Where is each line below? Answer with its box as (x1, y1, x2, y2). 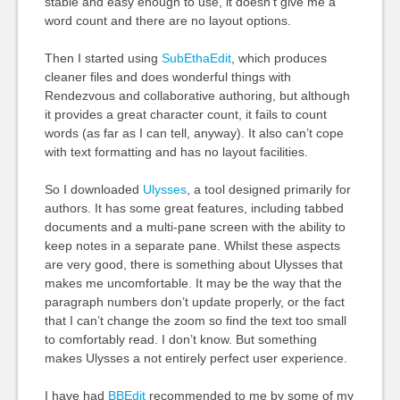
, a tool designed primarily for (186, 182, 351, 196)
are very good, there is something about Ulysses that (44, 257, 343, 271)
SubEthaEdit (161, 51, 231, 65)
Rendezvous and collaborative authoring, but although (44, 88, 350, 103)
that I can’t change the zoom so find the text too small (44, 313, 346, 328)
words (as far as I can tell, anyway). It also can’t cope (44, 126, 344, 140)
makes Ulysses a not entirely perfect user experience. (44, 351, 347, 365)
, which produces (230, 51, 327, 65)
